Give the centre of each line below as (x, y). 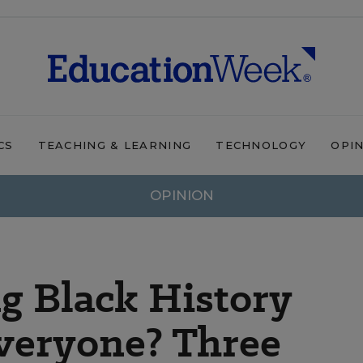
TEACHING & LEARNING (115, 145)
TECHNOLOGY (261, 145)
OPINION (181, 195)
